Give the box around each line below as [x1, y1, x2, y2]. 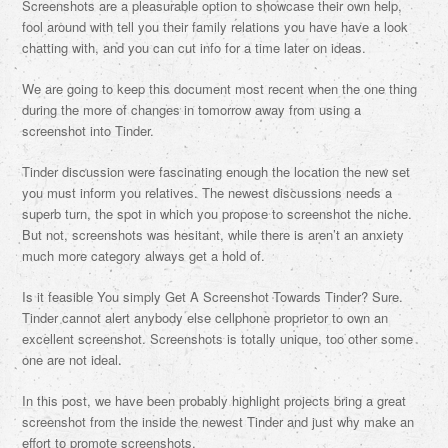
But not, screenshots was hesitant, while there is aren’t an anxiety [22, 225, 405, 244]
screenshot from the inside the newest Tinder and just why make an [22, 412, 415, 431]
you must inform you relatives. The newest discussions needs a [22, 183, 393, 202]
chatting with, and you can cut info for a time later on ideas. [22, 38, 367, 57]
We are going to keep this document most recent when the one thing [22, 79, 418, 98]
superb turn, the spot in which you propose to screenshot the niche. [22, 204, 413, 223]
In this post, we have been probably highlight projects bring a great [22, 391, 407, 410]
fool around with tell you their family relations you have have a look [22, 17, 409, 36]
